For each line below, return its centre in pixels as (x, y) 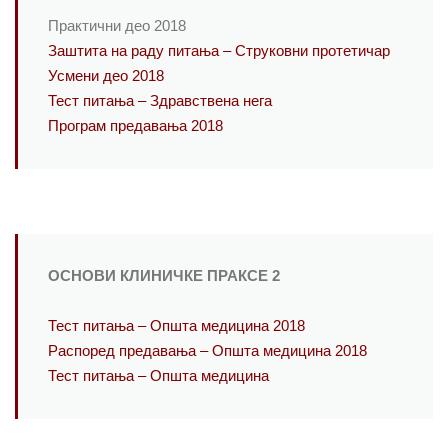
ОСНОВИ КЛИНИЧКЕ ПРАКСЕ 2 (164, 276)
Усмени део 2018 (106, 76)
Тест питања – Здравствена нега (160, 101)
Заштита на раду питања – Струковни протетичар (219, 51)
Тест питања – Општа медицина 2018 (176, 326)
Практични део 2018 (117, 26)
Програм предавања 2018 (135, 126)
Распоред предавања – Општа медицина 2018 (207, 351)
